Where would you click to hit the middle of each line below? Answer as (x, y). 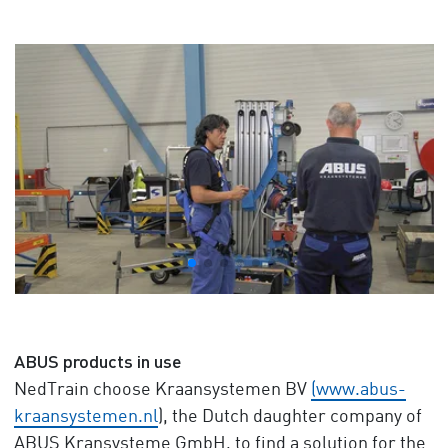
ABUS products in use (97, 361)
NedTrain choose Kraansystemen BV (162, 390)
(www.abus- (358, 390)
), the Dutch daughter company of (289, 417)
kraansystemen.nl (85, 417)
